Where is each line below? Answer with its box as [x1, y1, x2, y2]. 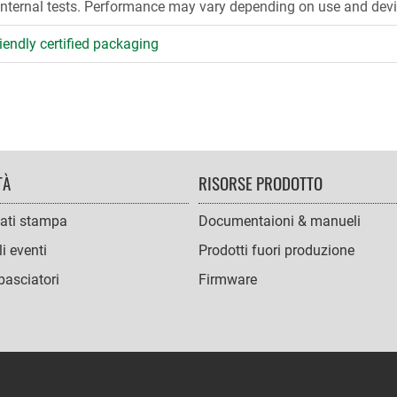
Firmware [198, 271, 257, 289]
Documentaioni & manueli [198, 213, 361, 230]
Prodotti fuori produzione [198, 242, 354, 260]
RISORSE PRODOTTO [198, 169, 323, 196]
